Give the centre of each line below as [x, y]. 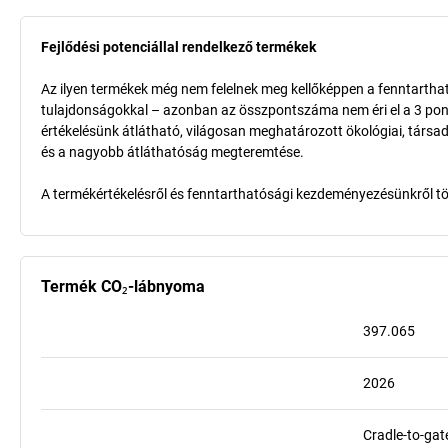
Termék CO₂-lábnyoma [123, 286]
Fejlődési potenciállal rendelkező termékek [178, 47]
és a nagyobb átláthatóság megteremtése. [172, 152]
